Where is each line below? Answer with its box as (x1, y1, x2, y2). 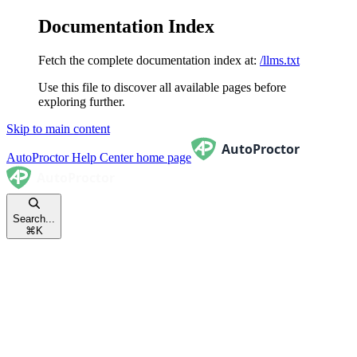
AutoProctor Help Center (6, 150, 133, 164)
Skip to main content (6, 121, 110, 135)
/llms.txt (260, 53, 300, 67)
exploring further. (38, 94, 125, 108)
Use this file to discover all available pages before (38, 80, 286, 94)
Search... (13, 212, 55, 225)
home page (133, 150, 191, 164)
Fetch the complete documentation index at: (38, 53, 257, 67)
